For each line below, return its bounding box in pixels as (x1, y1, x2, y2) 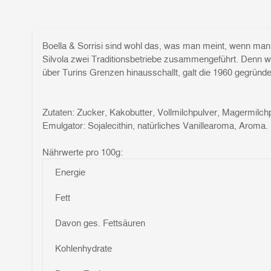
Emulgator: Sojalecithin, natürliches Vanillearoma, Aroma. (42, 120, 268, 131)
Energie (55, 166, 85, 177)
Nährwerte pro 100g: (42, 146, 123, 157)
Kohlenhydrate (55, 243, 112, 253)
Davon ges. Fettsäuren (55, 217, 145, 228)
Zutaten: (42, 106, 77, 117)
